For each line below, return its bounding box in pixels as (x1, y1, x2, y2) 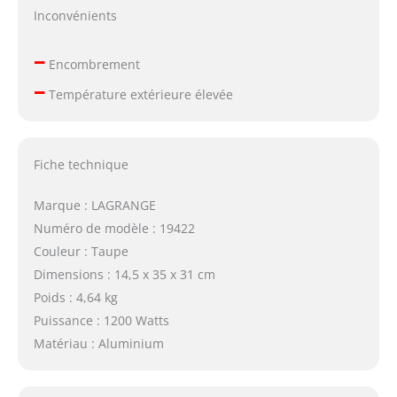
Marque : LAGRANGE (33, 196, 156, 214)
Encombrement (44, 55, 140, 73)
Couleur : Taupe (33, 242, 128, 260)
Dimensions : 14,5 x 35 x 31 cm (33, 265, 215, 283)
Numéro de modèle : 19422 (33, 219, 195, 237)
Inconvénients (33, 6, 117, 24)
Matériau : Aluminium (33, 334, 164, 352)
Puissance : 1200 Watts (33, 311, 169, 329)
